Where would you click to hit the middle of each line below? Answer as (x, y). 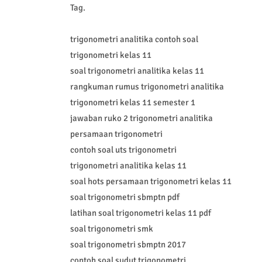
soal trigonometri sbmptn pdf (125, 197)
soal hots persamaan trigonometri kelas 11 (151, 182)
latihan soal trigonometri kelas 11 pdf (140, 213)
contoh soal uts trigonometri (123, 150)
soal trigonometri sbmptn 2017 (128, 245)
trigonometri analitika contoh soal (134, 39)
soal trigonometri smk (111, 229)
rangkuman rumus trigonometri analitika (147, 87)
